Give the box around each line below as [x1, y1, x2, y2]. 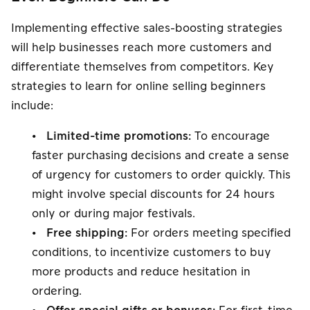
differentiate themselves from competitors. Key [11, 59, 274, 75]
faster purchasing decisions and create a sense [32, 147, 289, 163]
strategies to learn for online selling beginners [11, 78, 266, 94]
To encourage [191, 128, 270, 144]
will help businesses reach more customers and [11, 39, 271, 55]
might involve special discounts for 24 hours [32, 186, 275, 202]
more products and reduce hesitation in [32, 264, 250, 280]
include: [11, 98, 53, 113]
